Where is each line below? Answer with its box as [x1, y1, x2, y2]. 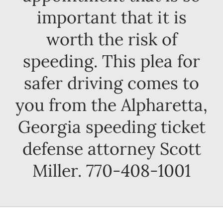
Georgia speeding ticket [17, 115, 206, 137]
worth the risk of [46, 28, 177, 50]
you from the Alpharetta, [15, 94, 208, 115]
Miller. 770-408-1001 [32, 159, 191, 181]
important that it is [36, 6, 187, 28]
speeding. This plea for [23, 50, 200, 72]
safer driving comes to [24, 72, 199, 94]
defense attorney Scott [22, 137, 201, 159]
